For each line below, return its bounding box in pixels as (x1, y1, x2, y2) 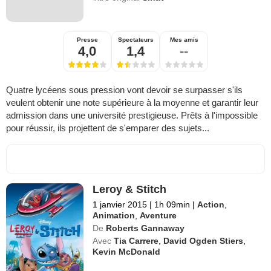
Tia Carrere (114, 236, 159, 246)
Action (197, 200, 225, 210)
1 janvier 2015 (93, 200, 148, 210)
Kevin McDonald (93, 247, 161, 257)
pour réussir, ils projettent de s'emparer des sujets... (6, 123, 209, 134)
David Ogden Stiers (163, 236, 244, 246)
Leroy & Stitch (93, 183, 167, 196)
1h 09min (152, 200, 193, 210)
